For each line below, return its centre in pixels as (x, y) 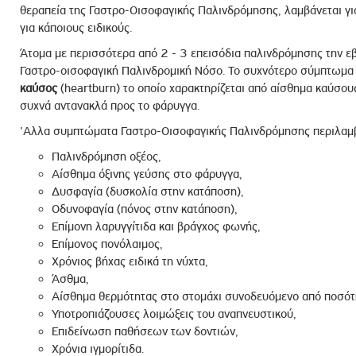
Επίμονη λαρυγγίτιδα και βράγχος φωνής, (156, 226)
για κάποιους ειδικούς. (75, 28)
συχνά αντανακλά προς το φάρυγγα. (109, 106)
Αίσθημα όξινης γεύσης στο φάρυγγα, (147, 174)
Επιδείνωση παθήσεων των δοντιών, (145, 331)
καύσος (38, 88)
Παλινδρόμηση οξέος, (106, 157)
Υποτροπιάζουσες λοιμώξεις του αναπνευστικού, (174, 314)
